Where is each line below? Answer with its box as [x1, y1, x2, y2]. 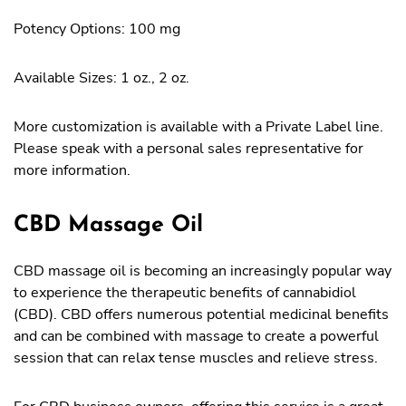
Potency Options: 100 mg [14, 19, 180, 39]
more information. [14, 160, 130, 180]
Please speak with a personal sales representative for [14, 139, 363, 159]
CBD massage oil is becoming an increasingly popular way [14, 261, 391, 281]
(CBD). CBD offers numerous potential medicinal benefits [14, 304, 389, 324]
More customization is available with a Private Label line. [14, 117, 383, 137]
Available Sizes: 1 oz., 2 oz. [14, 68, 189, 88]
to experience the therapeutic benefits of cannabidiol [14, 283, 356, 303]
